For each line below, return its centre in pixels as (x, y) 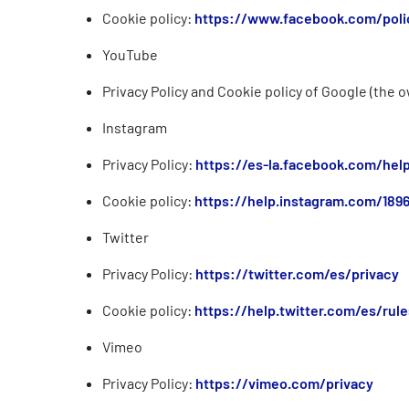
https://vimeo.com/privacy (284, 383)
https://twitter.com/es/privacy (297, 273)
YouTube (130, 54)
